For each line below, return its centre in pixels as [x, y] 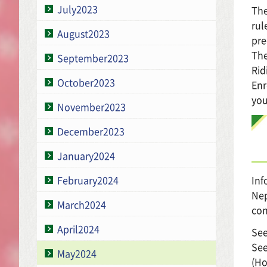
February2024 [88, 180]
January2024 [86, 155]
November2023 [91, 106]
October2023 [86, 82]
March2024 [82, 204]
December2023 [91, 131]
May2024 [77, 253]
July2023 [77, 9]
